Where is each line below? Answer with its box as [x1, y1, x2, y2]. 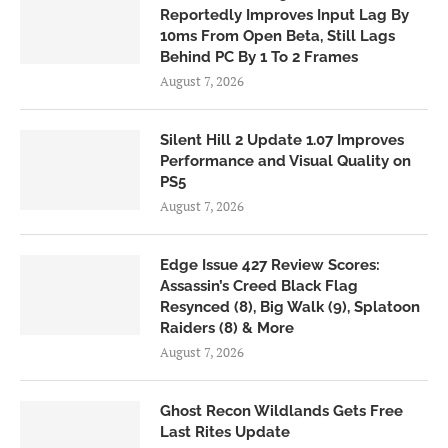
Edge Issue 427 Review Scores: [160, 255, 380, 274]
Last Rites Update [160, 422, 290, 441]
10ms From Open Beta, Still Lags [160, 26, 395, 45]
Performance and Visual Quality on [160, 151, 411, 170]
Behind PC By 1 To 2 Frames [160, 47, 358, 66]
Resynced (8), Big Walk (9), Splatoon [160, 297, 420, 316]
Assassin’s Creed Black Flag [160, 276, 358, 295]
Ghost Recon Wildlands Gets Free [160, 401, 403, 420]
